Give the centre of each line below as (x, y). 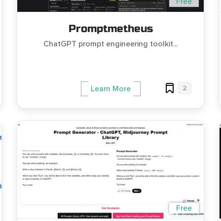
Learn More (110, 89)
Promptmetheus (110, 29)
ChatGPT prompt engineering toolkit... (110, 44)
